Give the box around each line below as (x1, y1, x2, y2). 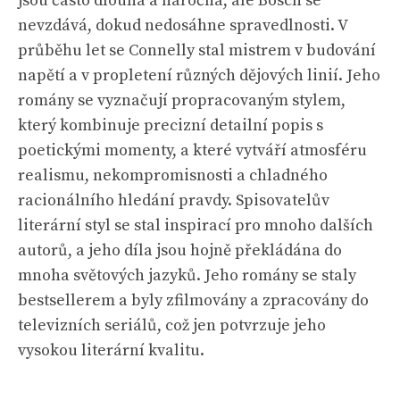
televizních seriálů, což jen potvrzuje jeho (18, 315, 326, 336)
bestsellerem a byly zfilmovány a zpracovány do (18, 290, 369, 311)
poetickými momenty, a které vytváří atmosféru (18, 140, 367, 161)
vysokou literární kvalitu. (18, 340, 204, 361)
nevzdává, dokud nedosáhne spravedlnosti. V (18, 15, 347, 36)
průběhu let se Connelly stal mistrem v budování (18, 40, 376, 61)
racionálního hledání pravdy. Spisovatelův (18, 190, 329, 211)
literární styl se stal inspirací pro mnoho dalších (18, 215, 373, 236)
